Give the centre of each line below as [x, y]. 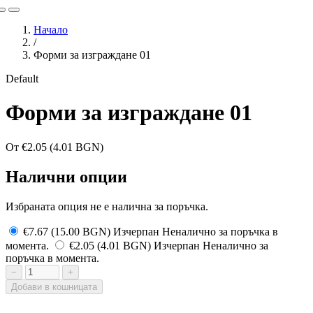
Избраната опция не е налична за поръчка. [107, 206]
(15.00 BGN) [81, 231]
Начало [51, 29]
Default [22, 78]
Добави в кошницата [54, 286]
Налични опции [66, 176]
